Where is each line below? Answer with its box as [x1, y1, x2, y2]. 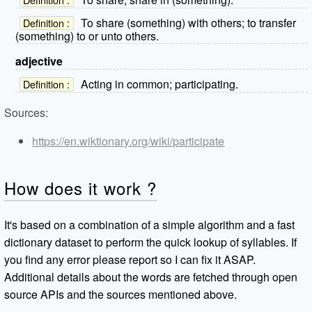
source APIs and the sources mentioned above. [4, 286, 237, 302]
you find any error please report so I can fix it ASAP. [4, 251, 256, 267]
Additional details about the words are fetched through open [4, 268, 298, 285]
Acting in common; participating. [80, 75, 238, 92]
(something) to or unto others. [15, 27, 159, 44]
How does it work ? [4, 175, 157, 201]
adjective [15, 53, 63, 70]
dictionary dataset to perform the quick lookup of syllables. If [4, 233, 297, 250]
